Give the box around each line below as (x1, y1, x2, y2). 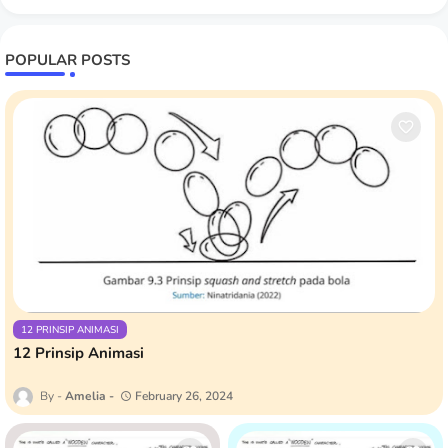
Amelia (65, 387, 106, 404)
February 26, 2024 (135, 387, 233, 404)
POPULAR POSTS (5, 49, 130, 70)
